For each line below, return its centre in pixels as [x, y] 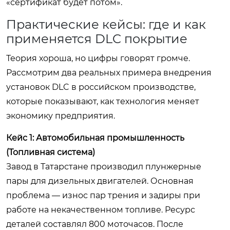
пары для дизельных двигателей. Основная [100, 181]
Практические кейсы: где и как [106, 24]
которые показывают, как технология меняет [103, 101]
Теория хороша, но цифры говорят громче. [98, 58]
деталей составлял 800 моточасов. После [95, 224]
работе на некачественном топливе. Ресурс [101, 209]
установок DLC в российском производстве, [101, 87]
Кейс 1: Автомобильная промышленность [95, 138]
